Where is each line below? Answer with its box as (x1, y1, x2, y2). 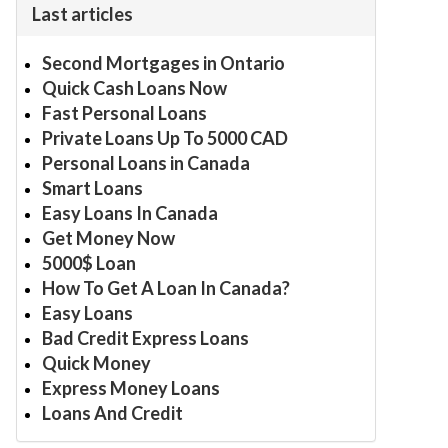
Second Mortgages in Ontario (42, 52, 285, 74)
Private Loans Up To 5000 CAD (42, 127, 288, 149)
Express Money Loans (42, 377, 220, 399)
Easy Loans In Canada (42, 202, 218, 224)
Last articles (32, 3, 133, 25)
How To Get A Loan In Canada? (42, 277, 290, 299)
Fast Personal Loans (42, 102, 207, 124)
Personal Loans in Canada (42, 152, 250, 174)
